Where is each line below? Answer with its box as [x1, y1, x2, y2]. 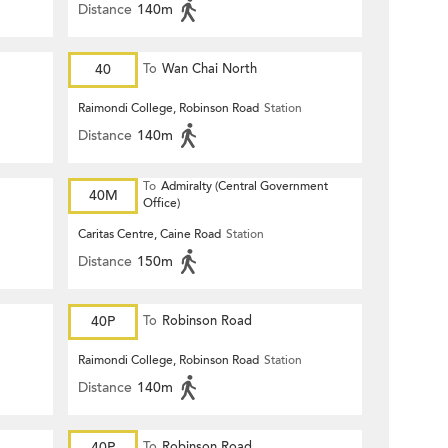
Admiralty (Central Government [161, 178, 328, 194]
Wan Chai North [162, 60, 257, 78]
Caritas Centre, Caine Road [78, 226, 221, 242]
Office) [143, 195, 180, 211]
